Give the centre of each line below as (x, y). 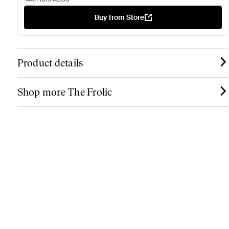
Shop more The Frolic (65, 92)
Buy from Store (119, 17)
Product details (50, 63)
